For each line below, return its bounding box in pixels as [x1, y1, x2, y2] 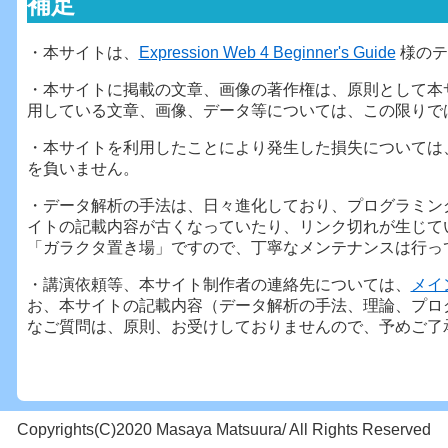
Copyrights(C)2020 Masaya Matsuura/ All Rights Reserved [17, 420, 431, 438]
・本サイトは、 [26, 43, 139, 61]
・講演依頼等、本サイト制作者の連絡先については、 [26, 275, 411, 293]
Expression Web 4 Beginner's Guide [138, 43, 396, 61]
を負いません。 [26, 159, 139, 177]
